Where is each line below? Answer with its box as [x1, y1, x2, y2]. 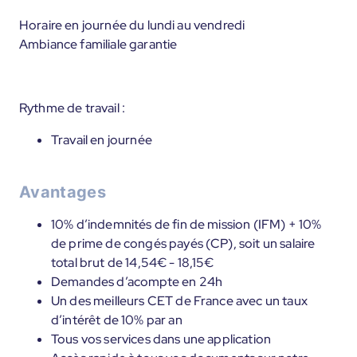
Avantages [19, 182, 106, 202]
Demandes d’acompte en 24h [51, 273, 222, 290]
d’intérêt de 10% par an [51, 312, 182, 328]
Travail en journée [51, 131, 152, 148]
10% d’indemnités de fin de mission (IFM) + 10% [51, 216, 322, 233]
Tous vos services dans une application [51, 331, 272, 347]
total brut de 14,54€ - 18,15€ [51, 254, 214, 271]
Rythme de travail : [19, 100, 126, 116]
